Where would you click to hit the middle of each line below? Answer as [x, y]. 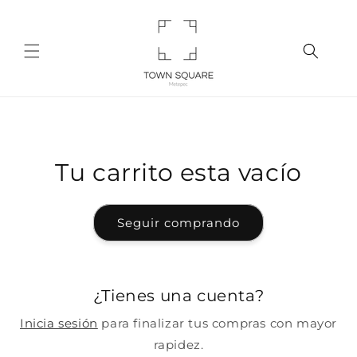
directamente [48, 18]
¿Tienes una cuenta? [178, 296]
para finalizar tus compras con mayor [217, 323]
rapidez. [178, 345]
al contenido [44, 32]
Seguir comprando [178, 222]
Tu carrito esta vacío [178, 173]
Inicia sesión [59, 323]
